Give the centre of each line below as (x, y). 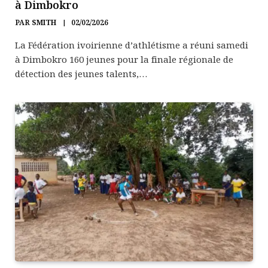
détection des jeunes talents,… (81, 74)
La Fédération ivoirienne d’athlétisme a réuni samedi (132, 45)
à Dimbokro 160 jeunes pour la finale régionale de (124, 60)
